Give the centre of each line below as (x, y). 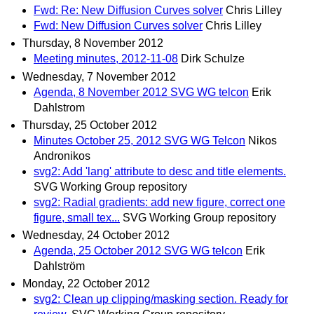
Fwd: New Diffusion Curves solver (118, 26)
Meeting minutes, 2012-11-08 (106, 59)
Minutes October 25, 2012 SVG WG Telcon (139, 140)
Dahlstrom (59, 107)
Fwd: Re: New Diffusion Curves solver (128, 11)
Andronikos (62, 156)
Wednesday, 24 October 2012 (96, 235)
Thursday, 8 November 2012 (93, 43)
